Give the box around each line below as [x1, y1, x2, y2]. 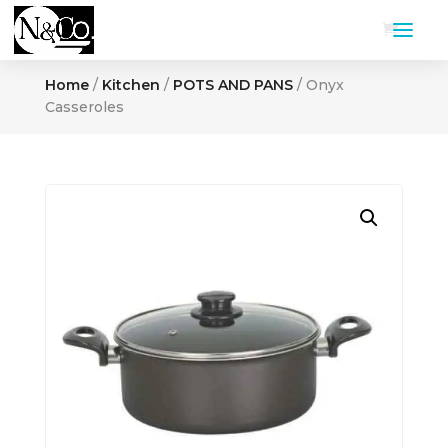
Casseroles [44, 98, 124, 116]
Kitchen [101, 76, 160, 94]
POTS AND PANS [172, 76, 293, 94]
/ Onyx [292, 76, 344, 94]
